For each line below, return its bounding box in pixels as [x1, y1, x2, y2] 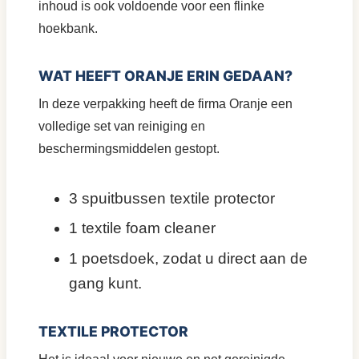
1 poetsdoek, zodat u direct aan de [69, 249, 308, 267]
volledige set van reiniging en [38, 119, 205, 133]
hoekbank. [38, 21, 98, 35]
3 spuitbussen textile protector [69, 189, 275, 207]
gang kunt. [69, 274, 142, 292]
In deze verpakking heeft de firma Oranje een [38, 96, 292, 111]
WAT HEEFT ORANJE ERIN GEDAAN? [38, 67, 292, 84]
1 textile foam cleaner [69, 220, 216, 237]
